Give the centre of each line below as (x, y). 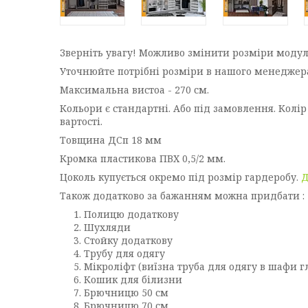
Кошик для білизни (133, 279)
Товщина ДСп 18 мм (112, 140)
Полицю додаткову (131, 214)
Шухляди (109, 227)
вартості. (81, 121)
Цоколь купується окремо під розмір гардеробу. (180, 177)
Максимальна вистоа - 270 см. (134, 90)
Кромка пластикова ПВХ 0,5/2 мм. (143, 158)
